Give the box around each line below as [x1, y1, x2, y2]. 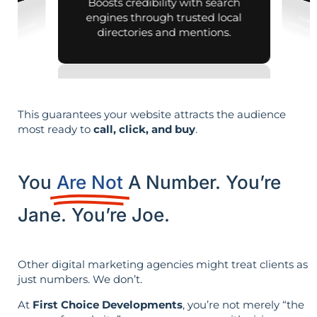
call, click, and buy [93, 122, 195, 136]
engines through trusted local [86, 10, 242, 24]
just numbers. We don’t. [18, 272, 142, 287]
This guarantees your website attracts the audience [18, 107, 286, 121]
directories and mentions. [97, 25, 231, 39]
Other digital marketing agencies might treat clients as [18, 258, 308, 272]
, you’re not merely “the [183, 297, 304, 311]
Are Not [57, 171, 123, 194]
